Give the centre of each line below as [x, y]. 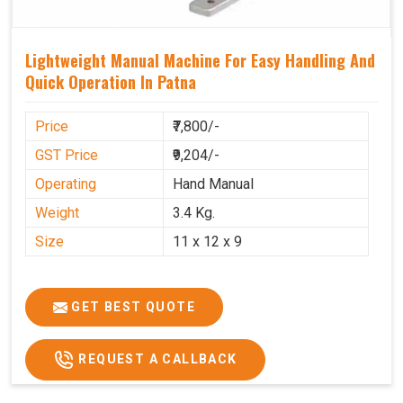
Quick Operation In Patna [111, 81]
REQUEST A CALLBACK [156, 358]
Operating [66, 184]
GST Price [67, 155]
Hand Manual [213, 184]
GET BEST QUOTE [131, 306]
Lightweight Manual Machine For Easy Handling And [200, 60]
